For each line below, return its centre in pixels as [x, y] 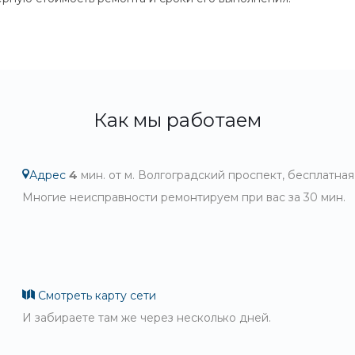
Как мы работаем [177, 120]
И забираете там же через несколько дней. [147, 318]
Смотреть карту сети [96, 296]
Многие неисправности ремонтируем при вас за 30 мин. [184, 197]
